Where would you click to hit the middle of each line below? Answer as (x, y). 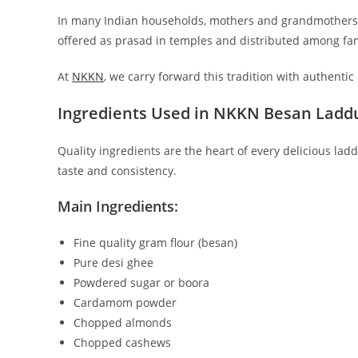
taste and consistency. (117, 170)
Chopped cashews (122, 342)
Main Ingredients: (118, 206)
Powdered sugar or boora (141, 282)
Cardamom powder (125, 302)
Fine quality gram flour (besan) (155, 242)
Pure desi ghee (113, 262)
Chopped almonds (123, 322)
